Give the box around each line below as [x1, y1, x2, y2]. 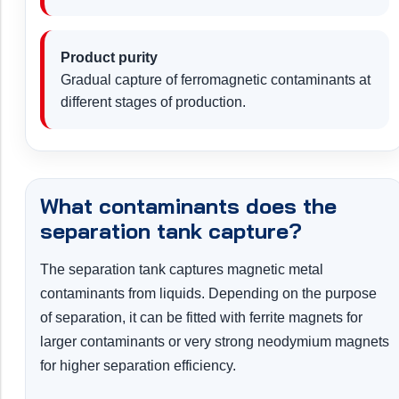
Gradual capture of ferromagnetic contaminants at [61, 72, 370, 88]
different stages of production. [61, 94, 246, 110]
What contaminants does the [40, 192, 337, 220]
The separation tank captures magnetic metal [40, 262, 323, 278]
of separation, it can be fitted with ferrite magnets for [40, 310, 362, 326]
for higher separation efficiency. [40, 358, 236, 374]
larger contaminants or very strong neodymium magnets [40, 334, 389, 350]
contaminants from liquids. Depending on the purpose [40, 286, 377, 302]
